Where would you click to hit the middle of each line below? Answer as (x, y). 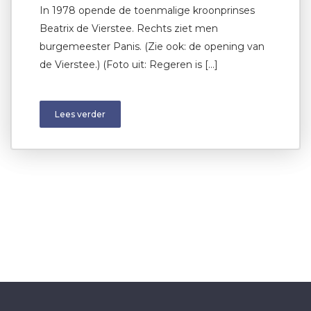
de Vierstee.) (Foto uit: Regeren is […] (129, 65)
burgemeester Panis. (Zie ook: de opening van (152, 47)
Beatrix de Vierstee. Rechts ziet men (129, 29)
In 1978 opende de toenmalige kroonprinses (147, 11)
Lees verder (80, 115)
